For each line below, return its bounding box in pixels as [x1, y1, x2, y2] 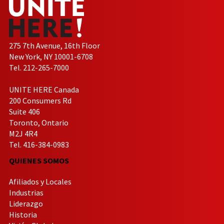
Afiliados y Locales [9, 176, 71, 186]
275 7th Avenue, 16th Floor [9, 40, 100, 50]
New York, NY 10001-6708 [9, 51, 93, 61]
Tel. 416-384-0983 [9, 139, 69, 149]
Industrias [9, 187, 43, 197]
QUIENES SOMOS [9, 155, 69, 165]
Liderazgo [9, 198, 43, 208]
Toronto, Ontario [9, 117, 68, 127]
